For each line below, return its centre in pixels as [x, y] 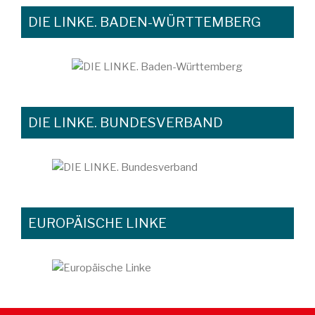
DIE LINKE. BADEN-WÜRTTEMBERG [144, 22]
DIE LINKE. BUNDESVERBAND [125, 123]
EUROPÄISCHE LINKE [97, 223]
